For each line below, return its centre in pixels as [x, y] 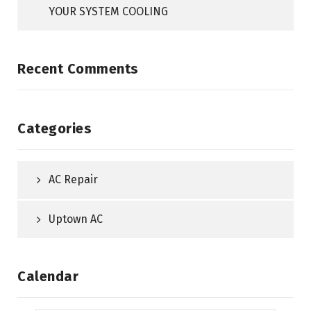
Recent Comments [78, 69]
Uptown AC [76, 219]
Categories [54, 129]
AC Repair [73, 180]
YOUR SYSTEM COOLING [108, 12]
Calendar [48, 277]
